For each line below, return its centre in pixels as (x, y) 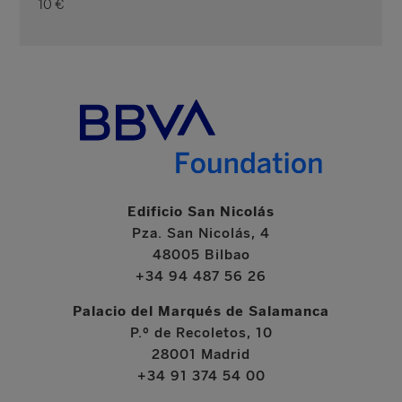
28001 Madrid (201, 354)
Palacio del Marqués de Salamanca (201, 311)
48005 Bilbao (201, 254)
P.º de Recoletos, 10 (201, 332)
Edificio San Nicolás (201, 211)
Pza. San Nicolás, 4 (201, 233)
